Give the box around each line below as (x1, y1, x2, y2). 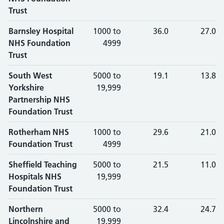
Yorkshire (8, 82, 44, 92)
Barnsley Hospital (8, 26, 73, 36)
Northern (8, 204, 43, 214)
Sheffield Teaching (8, 159, 77, 169)
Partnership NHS (8, 94, 70, 104)
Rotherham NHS (8, 127, 69, 137)
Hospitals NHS (8, 171, 61, 181)
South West (8, 70, 52, 80)
